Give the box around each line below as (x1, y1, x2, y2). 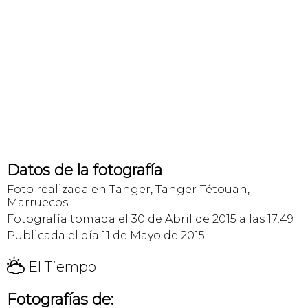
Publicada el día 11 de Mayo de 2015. (7, 229, 207, 243)
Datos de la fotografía (7, 161, 162, 180)
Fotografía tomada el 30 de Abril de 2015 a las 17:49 (7, 212, 294, 226)
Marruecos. (7, 196, 70, 210)
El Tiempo (25, 258, 96, 276)
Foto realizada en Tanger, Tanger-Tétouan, (7, 183, 250, 197)
